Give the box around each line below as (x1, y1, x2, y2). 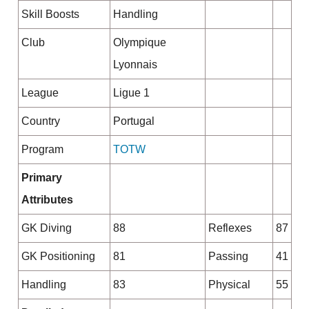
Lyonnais (112, 59, 157, 71)
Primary (21, 172, 62, 184)
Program (21, 143, 63, 156)
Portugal (112, 115, 154, 128)
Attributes (21, 194, 73, 206)
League (21, 87, 59, 99)
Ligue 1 (112, 87, 150, 99)
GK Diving (21, 222, 72, 235)
